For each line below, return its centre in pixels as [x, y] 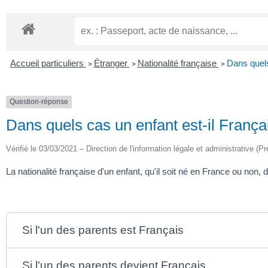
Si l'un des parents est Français [103, 230]
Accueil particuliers [48, 63]
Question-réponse [39, 102]
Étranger [112, 63]
